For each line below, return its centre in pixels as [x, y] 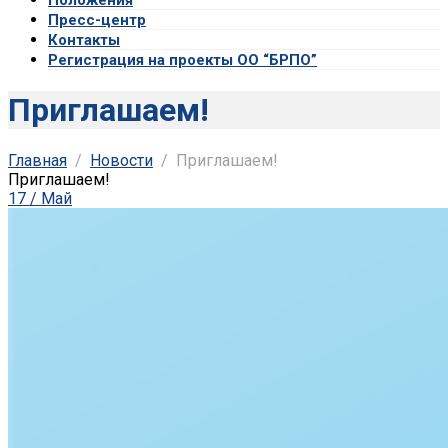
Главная [37, 160]
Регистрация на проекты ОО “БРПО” [182, 59]
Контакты [84, 39]
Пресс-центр [97, 19]
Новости [121, 160]
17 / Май [40, 198]
